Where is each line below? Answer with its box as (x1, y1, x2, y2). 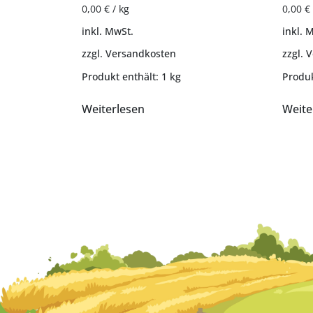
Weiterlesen (82, 101, 145, 117)
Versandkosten (105, 47, 176, 61)
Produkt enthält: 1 (82, 69, 170, 83)
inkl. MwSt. (82, 24, 133, 38)
